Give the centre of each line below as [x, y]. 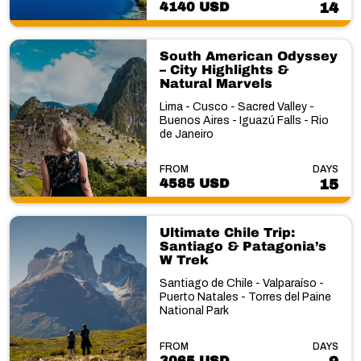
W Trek [184, 260]
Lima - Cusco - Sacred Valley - [237, 106]
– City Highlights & [224, 69]
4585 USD [194, 183]
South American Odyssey [248, 56]
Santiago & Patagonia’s [243, 246]
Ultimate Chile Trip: [227, 232]
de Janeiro [186, 134]
